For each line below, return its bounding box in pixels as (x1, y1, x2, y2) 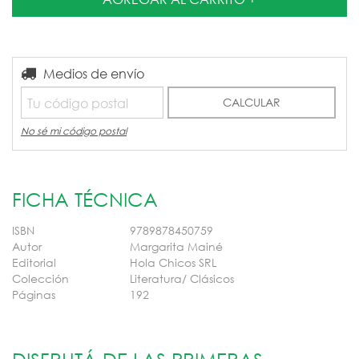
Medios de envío (43, 65, 144, 82)
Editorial (12, 255, 56, 270)
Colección (12, 271, 69, 286)
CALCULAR (223, 95, 281, 110)
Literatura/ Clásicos (130, 271, 234, 286)
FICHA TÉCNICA (12, 187, 158, 211)
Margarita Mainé (130, 239, 223, 254)
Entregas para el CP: (21, 65, 133, 80)
